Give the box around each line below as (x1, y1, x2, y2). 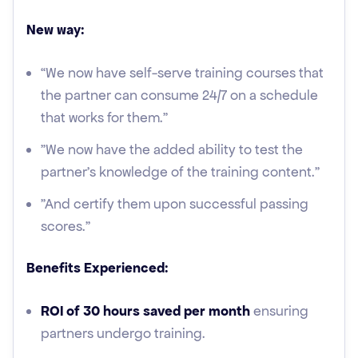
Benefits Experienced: (26, 259, 169, 276)
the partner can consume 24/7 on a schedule (41, 86, 318, 104)
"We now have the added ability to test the (41, 141, 303, 158)
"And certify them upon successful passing (41, 195, 308, 213)
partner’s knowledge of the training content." (41, 163, 320, 181)
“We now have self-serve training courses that (41, 64, 324, 82)
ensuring (253, 302, 308, 320)
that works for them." (41, 109, 168, 126)
